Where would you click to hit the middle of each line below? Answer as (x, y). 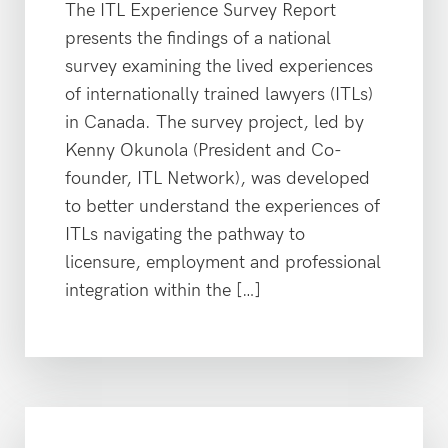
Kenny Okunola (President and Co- (203, 150)
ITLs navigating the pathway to (185, 234)
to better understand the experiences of (222, 206)
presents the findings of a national (198, 38)
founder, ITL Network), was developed (217, 178)
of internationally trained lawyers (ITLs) (219, 94)
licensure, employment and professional (223, 262)
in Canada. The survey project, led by (214, 122)
